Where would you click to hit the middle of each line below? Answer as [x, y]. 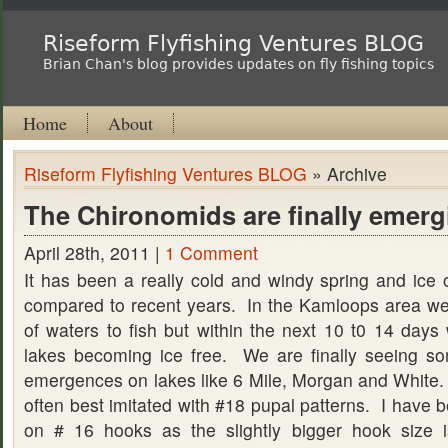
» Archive [347, 173]
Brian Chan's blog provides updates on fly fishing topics [238, 64]
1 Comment [211, 252]
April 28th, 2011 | [94, 252]
